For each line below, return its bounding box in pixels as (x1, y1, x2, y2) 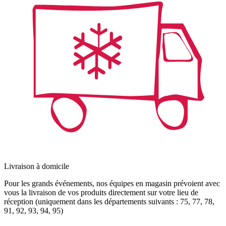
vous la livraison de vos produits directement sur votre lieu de (4, 188, 198, 197)
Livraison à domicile (4, 162, 69, 171)
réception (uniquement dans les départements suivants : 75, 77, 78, (4, 197, 214, 206)
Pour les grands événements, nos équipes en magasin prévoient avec (4, 179, 220, 188)
